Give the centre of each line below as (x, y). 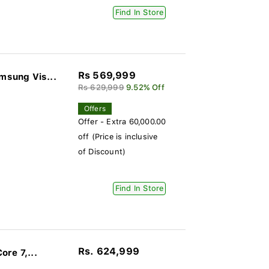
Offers (95, 109)
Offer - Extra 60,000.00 (122, 122)
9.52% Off (145, 87)
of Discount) (102, 152)
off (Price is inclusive (118, 137)
